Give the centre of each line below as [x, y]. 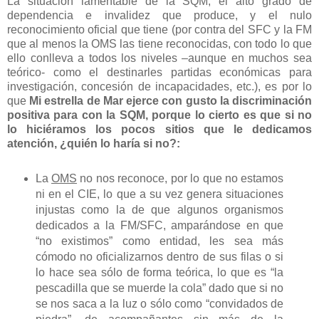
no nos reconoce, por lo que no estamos [181, 178]
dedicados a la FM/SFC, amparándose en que [159, 225]
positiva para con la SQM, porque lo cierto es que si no [159, 115]
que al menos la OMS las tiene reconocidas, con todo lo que [159, 44]
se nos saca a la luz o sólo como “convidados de [159, 303]
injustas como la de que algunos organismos [159, 209]
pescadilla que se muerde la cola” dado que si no [159, 288]
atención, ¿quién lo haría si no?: [94, 144]
